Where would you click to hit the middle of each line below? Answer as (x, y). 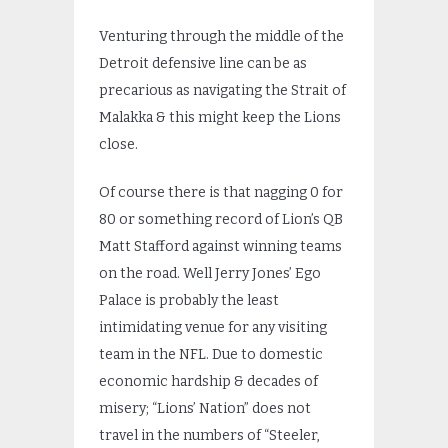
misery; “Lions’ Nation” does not (205, 409)
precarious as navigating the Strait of (222, 91)
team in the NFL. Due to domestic (211, 355)
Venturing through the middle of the (221, 37)
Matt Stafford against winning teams (220, 247)
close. (118, 145)
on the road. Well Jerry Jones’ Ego (210, 274)
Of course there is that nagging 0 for (221, 193)
